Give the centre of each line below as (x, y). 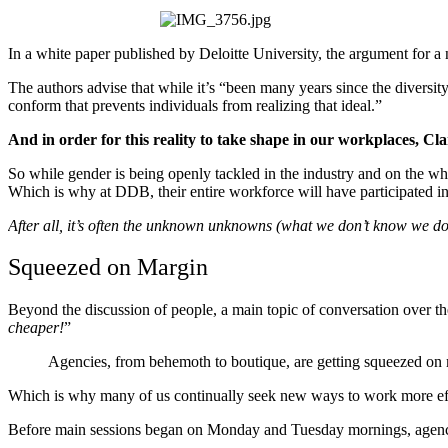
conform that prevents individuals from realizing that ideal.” (195, 105)
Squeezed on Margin (108, 267)
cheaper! (36, 328)
